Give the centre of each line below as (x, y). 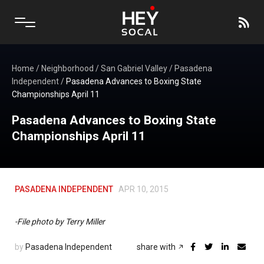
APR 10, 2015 (143, 189)
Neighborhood (67, 68)
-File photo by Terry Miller (60, 222)
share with (157, 247)
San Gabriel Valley (134, 68)
